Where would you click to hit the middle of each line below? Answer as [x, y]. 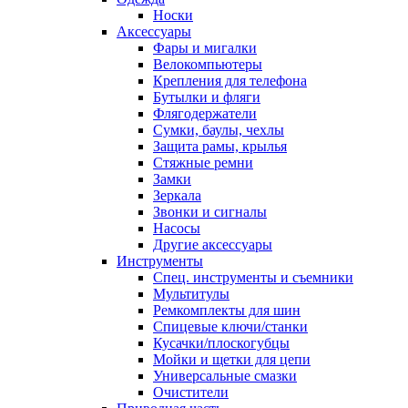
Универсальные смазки [225, 375]
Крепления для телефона [230, 80]
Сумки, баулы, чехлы [219, 129]
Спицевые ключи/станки [230, 326]
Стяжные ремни [203, 162]
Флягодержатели [205, 113]
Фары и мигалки [205, 47]
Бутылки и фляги [207, 97]
